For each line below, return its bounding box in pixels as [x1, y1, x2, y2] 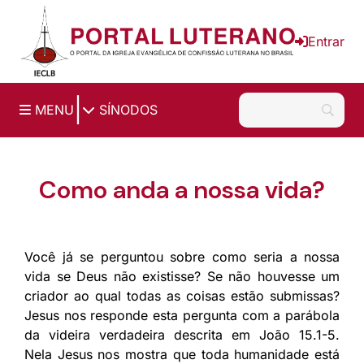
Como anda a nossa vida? [39, 173, 325, 206]
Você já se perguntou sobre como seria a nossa [24, 248, 340, 265]
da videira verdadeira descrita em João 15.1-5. [24, 326, 340, 343]
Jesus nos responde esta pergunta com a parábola [24, 306, 340, 323]
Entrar [308, 32, 344, 50]
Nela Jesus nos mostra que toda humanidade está [24, 345, 340, 362]
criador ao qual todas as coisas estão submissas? [24, 287, 340, 304]
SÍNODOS [95, 102, 158, 119]
